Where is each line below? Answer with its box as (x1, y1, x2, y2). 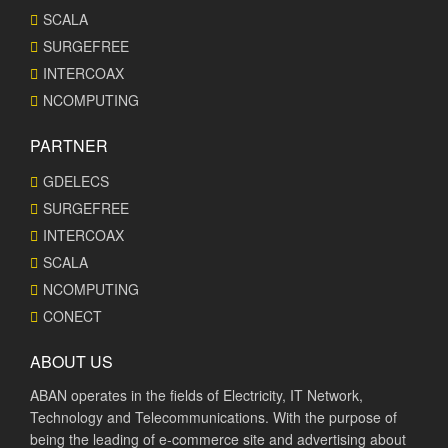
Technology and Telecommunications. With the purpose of (30, 407, 397, 427)
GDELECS (43, 171, 109, 191)
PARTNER (30, 134, 108, 157)
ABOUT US (30, 350, 113, 373)
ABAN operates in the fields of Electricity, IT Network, (30, 385, 363, 405)
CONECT (43, 306, 102, 326)
